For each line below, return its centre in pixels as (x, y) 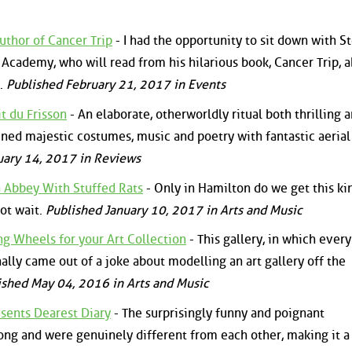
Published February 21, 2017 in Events (116, 85)
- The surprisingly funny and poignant (218, 313)
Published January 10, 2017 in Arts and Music (174, 210)
